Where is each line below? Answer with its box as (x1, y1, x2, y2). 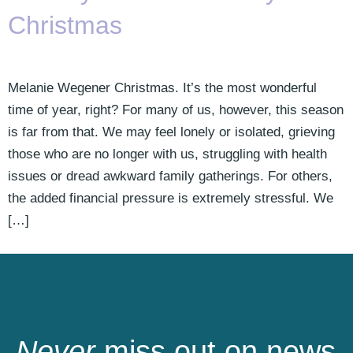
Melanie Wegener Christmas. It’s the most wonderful (8, 80, 317, 96)
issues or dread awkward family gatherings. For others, (8, 169, 333, 184)
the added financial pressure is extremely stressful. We (8, 191, 333, 206)
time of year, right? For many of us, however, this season (8, 102, 344, 118)
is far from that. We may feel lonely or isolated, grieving (8, 124, 335, 140)
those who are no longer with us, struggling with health (8, 147, 327, 162)
